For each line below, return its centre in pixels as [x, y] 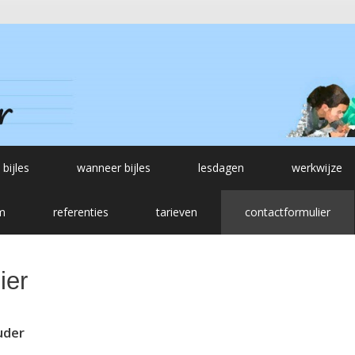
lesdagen [221, 168]
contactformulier [287, 212]
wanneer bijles [114, 168]
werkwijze [317, 168]
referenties [80, 212]
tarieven [176, 212]
